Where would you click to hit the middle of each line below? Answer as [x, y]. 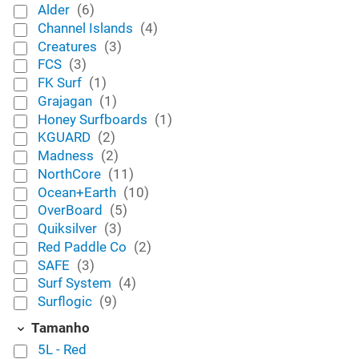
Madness [67, 156]
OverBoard [71, 210]
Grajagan [66, 101]
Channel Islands [87, 28]
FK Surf [61, 83]
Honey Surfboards [94, 119]
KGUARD [65, 137]
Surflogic [66, 302]
